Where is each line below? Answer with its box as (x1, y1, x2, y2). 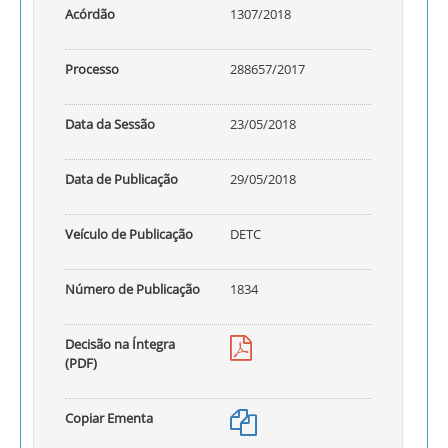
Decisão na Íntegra (65, 335, 175, 353)
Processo (65, 60, 119, 78)
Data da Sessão (65, 115, 155, 133)
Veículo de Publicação (65, 225, 193, 243)
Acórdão (65, 5, 115, 23)
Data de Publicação (65, 170, 178, 188)
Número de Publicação (65, 280, 200, 298)
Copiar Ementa (65, 409, 153, 427)
